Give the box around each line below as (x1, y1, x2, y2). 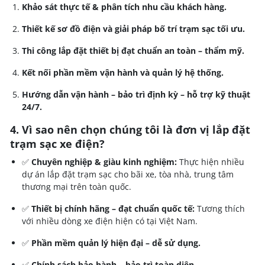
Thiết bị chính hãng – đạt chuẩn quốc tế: (31, 202, 195, 214)
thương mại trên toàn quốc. (22, 180, 131, 192)
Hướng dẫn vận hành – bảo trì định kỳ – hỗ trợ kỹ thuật (22, 88, 250, 100)
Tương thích (195, 202, 245, 214)
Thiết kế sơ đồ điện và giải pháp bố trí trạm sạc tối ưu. (22, 22, 245, 34)
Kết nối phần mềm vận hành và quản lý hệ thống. (22, 66, 224, 78)
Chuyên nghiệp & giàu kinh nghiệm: (31, 156, 177, 167)
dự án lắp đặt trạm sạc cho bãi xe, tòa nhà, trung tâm (22, 168, 234, 180)
